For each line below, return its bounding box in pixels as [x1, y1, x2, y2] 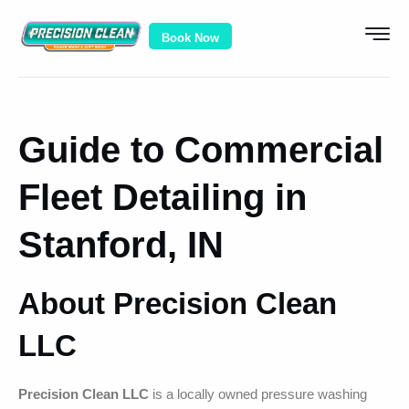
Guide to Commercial [18, 129, 383, 170]
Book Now [161, 30, 219, 45]
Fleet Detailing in [18, 176, 307, 217]
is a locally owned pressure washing [149, 385, 367, 402]
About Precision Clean [18, 286, 337, 320]
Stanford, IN [18, 224, 224, 265]
